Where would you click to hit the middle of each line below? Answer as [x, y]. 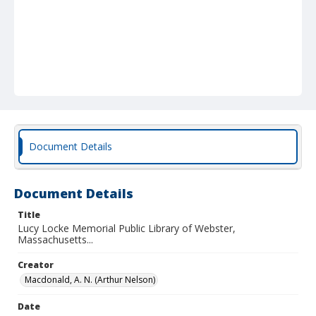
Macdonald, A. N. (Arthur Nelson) [90, 280]
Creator [36, 265]
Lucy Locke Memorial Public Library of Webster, [127, 228]
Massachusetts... [55, 239]
